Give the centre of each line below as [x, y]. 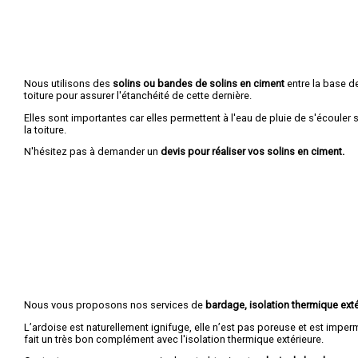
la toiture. [45, 129]
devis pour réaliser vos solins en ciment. [253, 152]
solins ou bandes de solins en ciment [199, 83]
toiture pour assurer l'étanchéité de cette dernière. [138, 95]
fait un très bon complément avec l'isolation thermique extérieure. [174, 339]
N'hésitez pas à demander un [92, 152]
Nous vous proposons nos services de [115, 304]
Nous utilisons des [68, 83]
